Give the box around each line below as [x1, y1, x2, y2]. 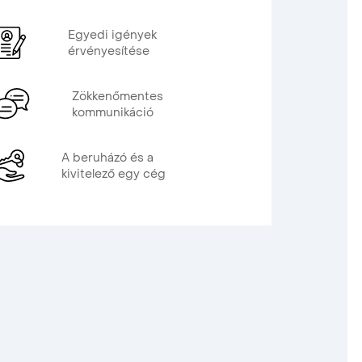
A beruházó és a [61, 149, 154, 166]
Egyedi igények [68, 27, 157, 44]
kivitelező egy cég [61, 166, 166, 183]
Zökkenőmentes [72, 88, 163, 105]
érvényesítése [68, 43, 149, 60]
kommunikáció [72, 104, 154, 121]
